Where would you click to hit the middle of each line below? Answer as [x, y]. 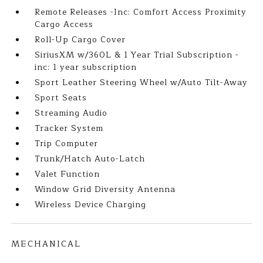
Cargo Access [64, 24]
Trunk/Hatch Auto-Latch [90, 159]
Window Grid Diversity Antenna [105, 189]
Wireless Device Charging [91, 205]
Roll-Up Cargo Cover [80, 40]
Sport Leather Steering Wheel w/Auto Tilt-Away [141, 82]
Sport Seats [61, 98]
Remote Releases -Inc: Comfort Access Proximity [141, 12]
